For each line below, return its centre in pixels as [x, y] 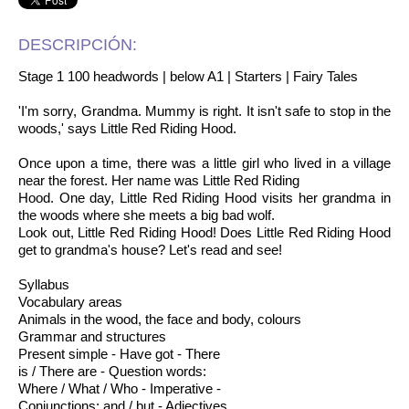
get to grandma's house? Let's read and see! [150, 250]
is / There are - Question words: [112, 371]
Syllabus [44, 284]
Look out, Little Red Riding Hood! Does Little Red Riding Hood [204, 232]
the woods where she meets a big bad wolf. [147, 215]
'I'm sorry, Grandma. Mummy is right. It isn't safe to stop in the [204, 111]
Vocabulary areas [70, 302]
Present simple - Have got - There [119, 354]
